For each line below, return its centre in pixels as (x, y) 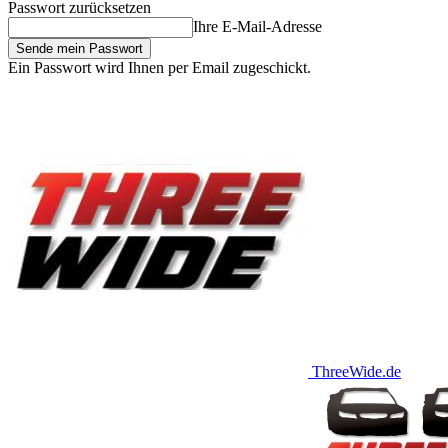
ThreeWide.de (356, 371)
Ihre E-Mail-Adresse (257, 26)
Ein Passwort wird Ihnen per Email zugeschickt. (159, 67)
